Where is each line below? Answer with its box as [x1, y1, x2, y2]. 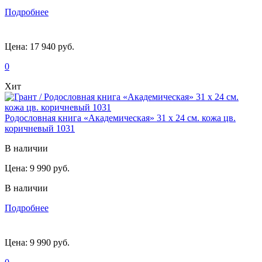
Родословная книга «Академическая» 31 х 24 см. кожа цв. [5, 112, 236, 123]
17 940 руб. [27, 41, 74, 51]
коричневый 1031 [5, 123, 75, 133]
